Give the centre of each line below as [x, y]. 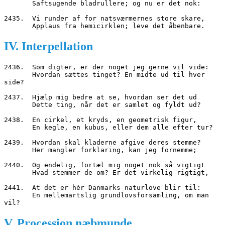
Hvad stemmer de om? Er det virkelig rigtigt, [121, 172]
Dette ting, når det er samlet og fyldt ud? [117, 104]
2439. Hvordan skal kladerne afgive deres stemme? [102, 142]
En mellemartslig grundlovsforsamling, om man [18, 195]
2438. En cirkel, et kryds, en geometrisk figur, [100, 120]
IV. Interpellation [48, 46]
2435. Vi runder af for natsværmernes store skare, [104, 19]
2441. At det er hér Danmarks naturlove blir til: [102, 187]
